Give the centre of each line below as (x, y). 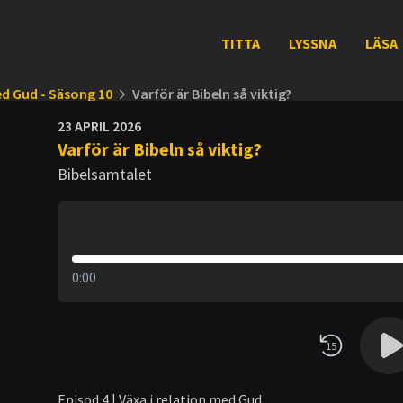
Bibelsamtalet (105, 174)
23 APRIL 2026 (99, 126)
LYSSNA (312, 43)
